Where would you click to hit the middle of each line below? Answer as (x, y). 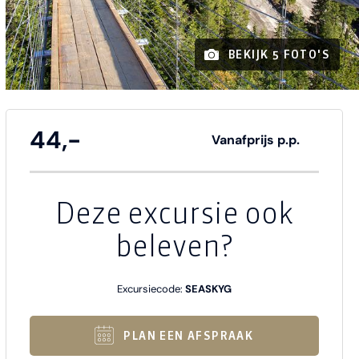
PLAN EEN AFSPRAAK (189, 336)
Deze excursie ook (174, 214)
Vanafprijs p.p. (255, 140)
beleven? (174, 246)
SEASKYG (208, 289)
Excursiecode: (151, 289)
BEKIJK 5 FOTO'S (279, 55)
